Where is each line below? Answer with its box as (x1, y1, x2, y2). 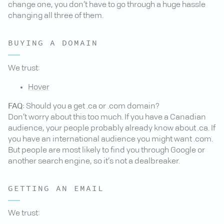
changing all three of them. (8, 12, 103, 20)
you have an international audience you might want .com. (8, 135, 213, 143)
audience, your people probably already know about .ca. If (8, 124, 215, 132)
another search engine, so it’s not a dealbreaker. (8, 157, 180, 165)
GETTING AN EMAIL (8, 182, 104, 194)
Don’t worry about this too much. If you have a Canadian (8, 113, 206, 121)
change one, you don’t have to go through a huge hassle (8, 1, 205, 9)
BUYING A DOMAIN (8, 37, 98, 49)
